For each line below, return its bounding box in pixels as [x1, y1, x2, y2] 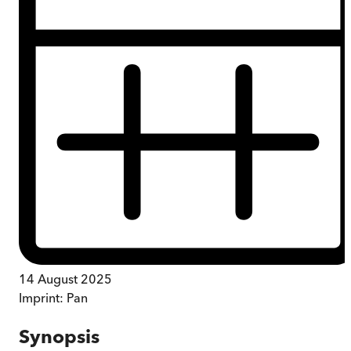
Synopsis [19, 324, 100, 348]
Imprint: [19, 289, 67, 306]
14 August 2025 [19, 270, 112, 287]
